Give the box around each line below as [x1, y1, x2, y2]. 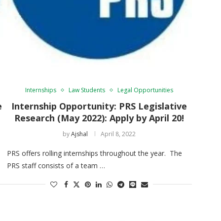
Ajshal [71, 129, 88, 138]
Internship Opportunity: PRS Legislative [11, 100, 187, 112]
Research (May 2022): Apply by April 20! [14, 111, 184, 124]
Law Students [69, 85, 106, 94]
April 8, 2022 [101, 129, 136, 138]
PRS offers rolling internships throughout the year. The [6, 148, 182, 158]
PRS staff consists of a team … [6, 160, 105, 170]
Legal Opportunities [117, 85, 174, 94]
